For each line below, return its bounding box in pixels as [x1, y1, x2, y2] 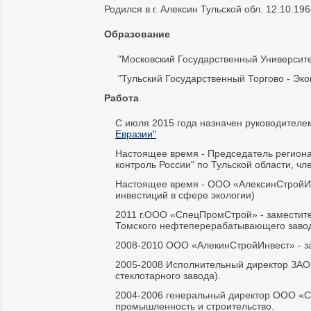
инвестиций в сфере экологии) [115, 190, 255, 201]
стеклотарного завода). [115, 270, 221, 281]
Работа [104, 92, 139, 103]
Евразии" [115, 128, 156, 140]
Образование [104, 28, 170, 40]
